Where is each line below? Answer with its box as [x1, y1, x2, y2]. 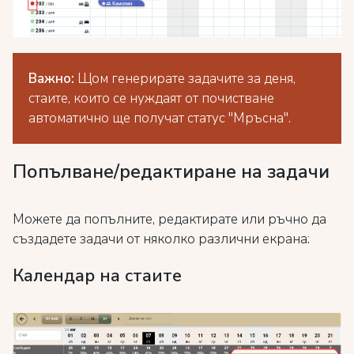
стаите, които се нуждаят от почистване [28, 89, 274, 108]
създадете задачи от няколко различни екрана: [13, 230, 310, 249]
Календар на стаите [13, 264, 182, 288]
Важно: [28, 70, 74, 88]
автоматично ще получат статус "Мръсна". [28, 109, 291, 128]
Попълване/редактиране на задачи [13, 159, 330, 185]
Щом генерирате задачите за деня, [74, 70, 296, 88]
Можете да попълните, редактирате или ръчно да [13, 210, 326, 229]
